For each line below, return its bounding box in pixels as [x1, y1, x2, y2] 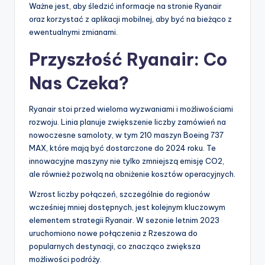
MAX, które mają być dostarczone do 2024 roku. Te [29, 143, 216, 153]
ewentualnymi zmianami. [29, 27, 118, 37]
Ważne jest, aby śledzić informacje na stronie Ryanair [29, 1, 222, 11]
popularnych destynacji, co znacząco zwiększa [29, 241, 201, 251]
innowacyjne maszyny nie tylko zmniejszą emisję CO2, [29, 156, 224, 166]
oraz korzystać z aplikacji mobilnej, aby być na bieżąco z [29, 14, 232, 24]
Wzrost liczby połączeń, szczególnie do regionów [29, 189, 210, 199]
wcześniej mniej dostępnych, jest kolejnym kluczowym [29, 202, 225, 212]
